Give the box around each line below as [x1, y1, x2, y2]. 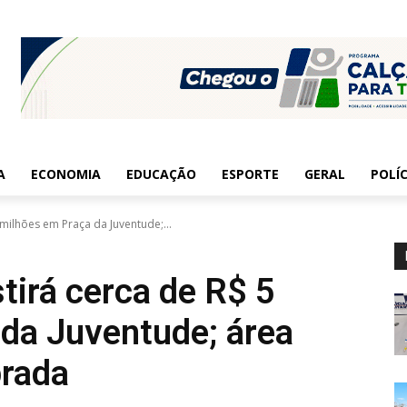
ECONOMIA [31, 165, 101, 183]
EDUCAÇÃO [126, 165, 196, 183]
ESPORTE [222, 165, 279, 183]
